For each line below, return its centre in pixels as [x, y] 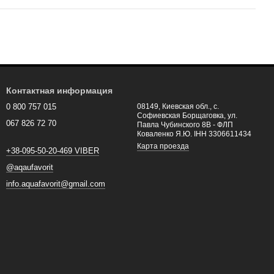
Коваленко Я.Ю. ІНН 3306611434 [194, 134]
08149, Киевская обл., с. [178, 106]
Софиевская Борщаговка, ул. [187, 116]
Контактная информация [59, 91]
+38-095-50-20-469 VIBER [53, 151]
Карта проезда [163, 146]
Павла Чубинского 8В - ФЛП [175, 125]
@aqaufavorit [30, 167]
